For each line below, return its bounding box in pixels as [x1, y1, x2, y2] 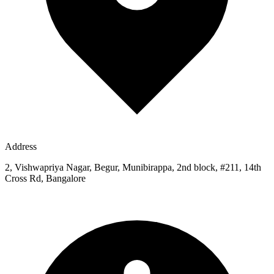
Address [5, 141, 37, 152]
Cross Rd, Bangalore [5, 172, 86, 183]
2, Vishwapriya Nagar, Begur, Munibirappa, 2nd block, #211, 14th [5, 161, 261, 172]
